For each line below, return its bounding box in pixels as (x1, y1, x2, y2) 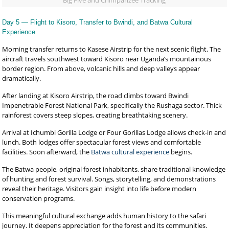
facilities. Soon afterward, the (2, 147, 91, 156)
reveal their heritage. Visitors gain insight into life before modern (2, 184, 197, 193)
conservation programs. (2, 194, 75, 203)
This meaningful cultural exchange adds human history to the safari (2, 211, 207, 220)
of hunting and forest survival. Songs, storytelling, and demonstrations (2, 174, 216, 184)
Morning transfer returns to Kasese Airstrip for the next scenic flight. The (2, 44, 221, 54)
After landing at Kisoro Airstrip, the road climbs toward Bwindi (2, 91, 189, 100)
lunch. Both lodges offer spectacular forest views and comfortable (2, 138, 201, 147)
